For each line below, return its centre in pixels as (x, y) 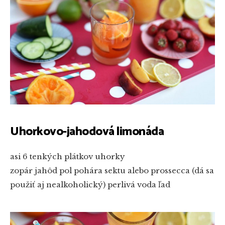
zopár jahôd (34, 170)
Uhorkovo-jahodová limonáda (87, 132)
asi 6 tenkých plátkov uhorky (68, 156)
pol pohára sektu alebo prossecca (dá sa (136, 170)
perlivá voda (131, 184)
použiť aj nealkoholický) (58, 184)
